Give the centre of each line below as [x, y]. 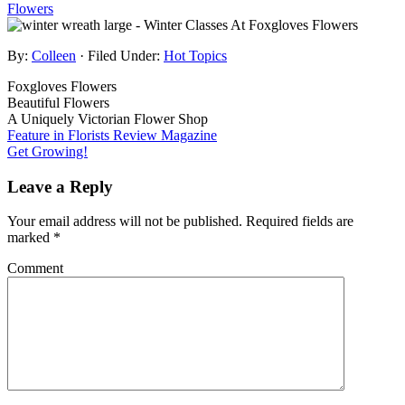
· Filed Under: [122, 55]
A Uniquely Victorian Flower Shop [108, 118]
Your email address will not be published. [125, 221]
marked [30, 238]
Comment [35, 268]
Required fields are [300, 221]
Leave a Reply [60, 186]
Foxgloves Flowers [62, 86]
